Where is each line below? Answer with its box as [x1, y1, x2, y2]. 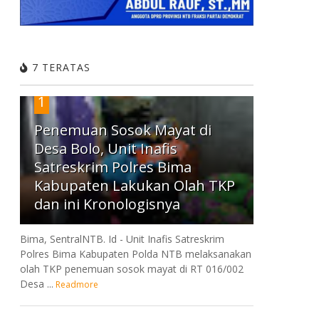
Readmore [56, 278, 99, 291]
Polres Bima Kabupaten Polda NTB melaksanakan [19, 246, 251, 261]
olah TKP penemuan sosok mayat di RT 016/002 [19, 261, 244, 276]
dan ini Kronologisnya [33, 194, 180, 214]
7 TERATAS [28, 60, 90, 74]
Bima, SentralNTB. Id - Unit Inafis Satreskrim [19, 231, 224, 246]
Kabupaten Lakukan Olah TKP [33, 175, 235, 195]
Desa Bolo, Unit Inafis [33, 138, 177, 158]
